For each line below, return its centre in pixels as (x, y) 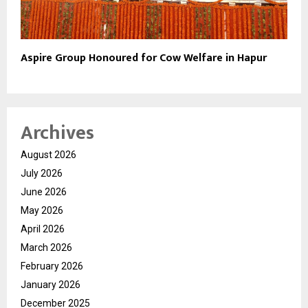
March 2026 (46, 247)
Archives (57, 133)
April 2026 (43, 229)
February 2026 (52, 266)
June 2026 (44, 191)
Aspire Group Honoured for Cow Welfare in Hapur (144, 58)
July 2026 (42, 173)
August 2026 (48, 154)
